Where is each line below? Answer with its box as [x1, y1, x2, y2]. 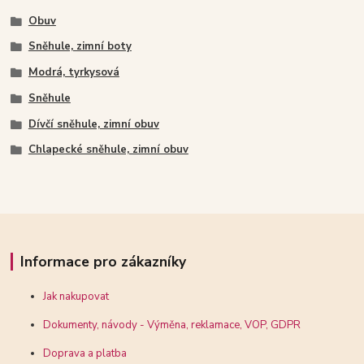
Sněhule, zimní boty [28, 39, 132, 54]
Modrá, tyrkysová [28, 65, 119, 80]
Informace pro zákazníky [19, 252, 186, 272]
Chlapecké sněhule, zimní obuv [28, 142, 188, 158]
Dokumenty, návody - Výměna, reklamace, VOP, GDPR [43, 318, 301, 333]
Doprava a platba [43, 346, 128, 362]
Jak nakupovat [43, 289, 110, 305]
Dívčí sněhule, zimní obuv [28, 116, 159, 132]
